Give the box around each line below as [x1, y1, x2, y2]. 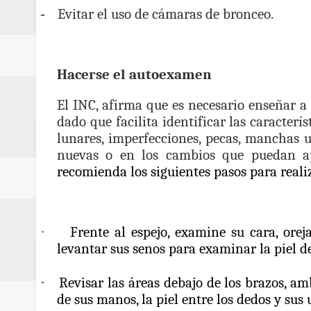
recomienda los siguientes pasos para [57, 162, 280, 180]
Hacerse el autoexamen [57, 66, 212, 83]
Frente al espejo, [69, 223, 176, 240]
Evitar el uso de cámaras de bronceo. [58, 6, 274, 23]
